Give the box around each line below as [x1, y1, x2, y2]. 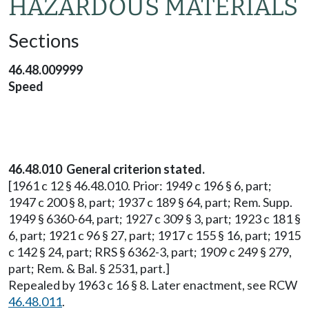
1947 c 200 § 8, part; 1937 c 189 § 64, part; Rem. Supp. [8, 195, 292, 210]
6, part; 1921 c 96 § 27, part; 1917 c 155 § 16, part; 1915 [8, 228, 301, 243]
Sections [8, 29, 79, 52]
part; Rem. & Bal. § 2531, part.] [8, 261, 170, 276]
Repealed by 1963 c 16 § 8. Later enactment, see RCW [8, 277, 297, 292]
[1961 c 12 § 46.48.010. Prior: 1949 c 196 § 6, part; [8, 178, 272, 193]
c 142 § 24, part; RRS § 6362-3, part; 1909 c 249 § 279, [8, 244, 292, 259]
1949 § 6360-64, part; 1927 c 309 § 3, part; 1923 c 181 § [8, 211, 301, 226]
